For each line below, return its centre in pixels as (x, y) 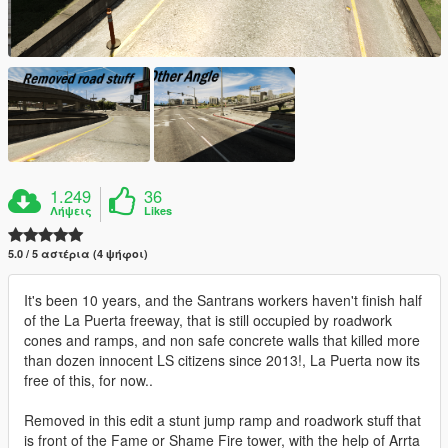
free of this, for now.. (88, 379)
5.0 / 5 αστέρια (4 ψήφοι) (78, 253)
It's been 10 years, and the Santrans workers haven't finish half (223, 299)
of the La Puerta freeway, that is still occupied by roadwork (208, 319)
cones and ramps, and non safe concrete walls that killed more (222, 339)
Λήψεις (71, 210)
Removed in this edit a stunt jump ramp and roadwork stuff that (222, 419)
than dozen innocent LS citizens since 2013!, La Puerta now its (222, 359)
